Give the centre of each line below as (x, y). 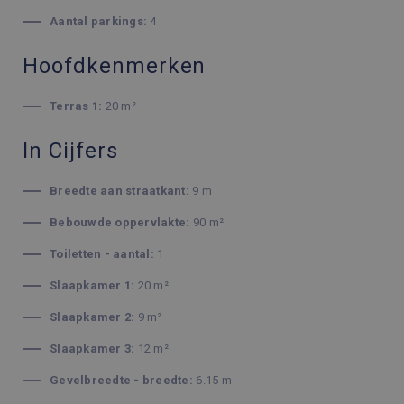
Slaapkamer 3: (92, 349)
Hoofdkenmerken (115, 66)
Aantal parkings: (99, 21)
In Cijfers (70, 151)
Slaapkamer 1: (92, 285)
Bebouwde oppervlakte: (120, 222)
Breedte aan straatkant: (119, 191)
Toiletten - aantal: (102, 254)
